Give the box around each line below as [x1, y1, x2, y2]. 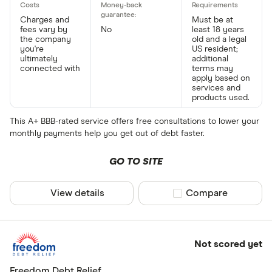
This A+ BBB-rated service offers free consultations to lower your [10, 117, 259, 126]
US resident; [191, 45, 238, 54]
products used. [191, 93, 250, 103]
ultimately [20, 55, 58, 64]
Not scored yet [194, 239, 262, 249]
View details [50, 188, 105, 199]
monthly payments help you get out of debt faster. [10, 129, 205, 138]
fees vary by [20, 25, 67, 35]
